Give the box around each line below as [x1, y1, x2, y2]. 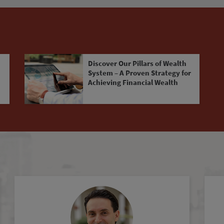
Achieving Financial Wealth [87, 77, 178, 87]
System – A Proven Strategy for [87, 67, 191, 78]
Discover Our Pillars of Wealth [87, 58, 186, 68]
